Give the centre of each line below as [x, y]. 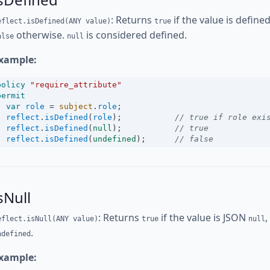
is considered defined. [135, 35]
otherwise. [40, 35]
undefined [115, 139]
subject [76, 106]
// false [194, 139]
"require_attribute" [76, 85]
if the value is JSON [203, 218]
